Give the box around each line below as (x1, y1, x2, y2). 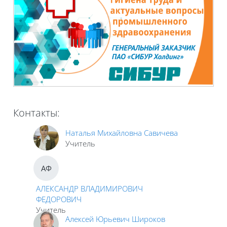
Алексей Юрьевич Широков (65, 214, 165, 224)
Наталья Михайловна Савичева (65, 128, 178, 138)
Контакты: (13, 106, 60, 120)
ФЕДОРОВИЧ (36, 194, 82, 204)
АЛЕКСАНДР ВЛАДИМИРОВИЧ (36, 183, 143, 194)
